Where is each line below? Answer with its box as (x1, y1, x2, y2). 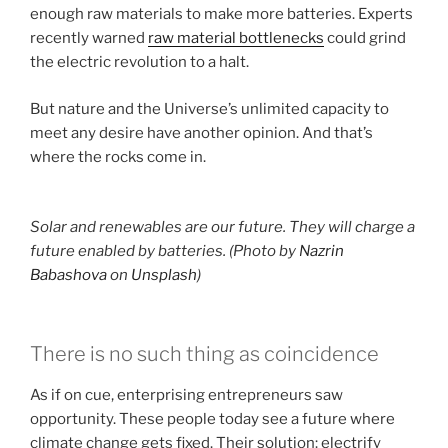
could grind (324, 29, 406, 48)
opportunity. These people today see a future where (30, 409, 395, 428)
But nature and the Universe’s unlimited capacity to (30, 99, 389, 118)
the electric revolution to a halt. (30, 53, 249, 72)
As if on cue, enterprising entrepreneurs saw (30, 385, 343, 404)
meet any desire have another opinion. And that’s (30, 123, 373, 142)
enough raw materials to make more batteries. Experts (30, 5, 413, 24)
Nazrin (299, 242, 344, 261)
